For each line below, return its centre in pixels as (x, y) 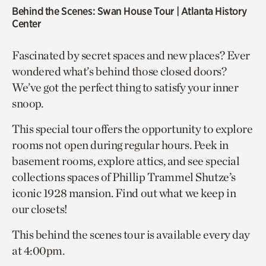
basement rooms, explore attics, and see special (126, 161)
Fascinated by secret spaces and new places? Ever (131, 56)
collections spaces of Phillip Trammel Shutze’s (124, 177)
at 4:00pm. (38, 251)
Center (26, 24)
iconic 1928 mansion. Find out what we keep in (124, 193)
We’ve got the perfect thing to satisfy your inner (125, 88)
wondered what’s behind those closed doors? (119, 72)
